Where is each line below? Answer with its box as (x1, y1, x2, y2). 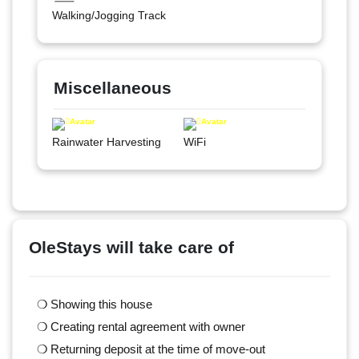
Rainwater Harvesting (51, 135, 161, 148)
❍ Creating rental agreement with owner (37, 319, 245, 333)
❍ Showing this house (37, 296, 152, 311)
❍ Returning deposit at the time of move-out (37, 341, 265, 356)
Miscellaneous (54, 78, 171, 97)
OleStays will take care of (29, 237, 234, 256)
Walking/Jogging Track (51, 8, 166, 22)
